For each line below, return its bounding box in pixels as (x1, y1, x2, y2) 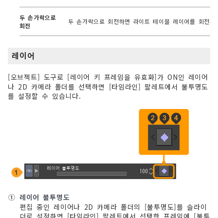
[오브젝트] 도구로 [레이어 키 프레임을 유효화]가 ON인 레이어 (8, 72, 208, 82)
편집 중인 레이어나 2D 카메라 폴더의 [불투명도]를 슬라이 (19, 201, 207, 212)
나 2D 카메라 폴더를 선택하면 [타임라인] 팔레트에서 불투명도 (8, 81, 209, 91)
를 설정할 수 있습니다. (8, 91, 81, 101)
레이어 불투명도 (19, 192, 70, 202)
